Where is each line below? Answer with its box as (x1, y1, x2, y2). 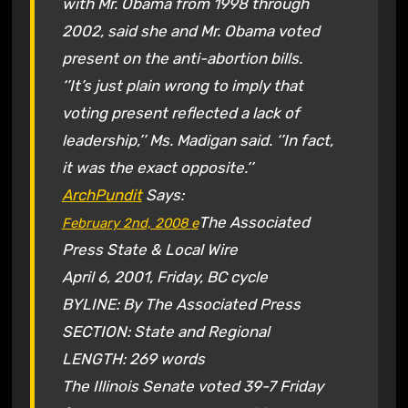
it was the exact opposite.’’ (61, 158, 253, 177)
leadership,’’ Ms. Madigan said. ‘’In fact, (61, 130, 333, 149)
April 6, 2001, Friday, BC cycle (61, 267, 268, 286)
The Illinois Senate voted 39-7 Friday (61, 376, 323, 395)
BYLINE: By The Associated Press (61, 294, 301, 313)
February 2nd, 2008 (61, 214, 191, 231)
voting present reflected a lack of (61, 103, 300, 122)
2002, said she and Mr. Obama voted (61, 21, 320, 40)
